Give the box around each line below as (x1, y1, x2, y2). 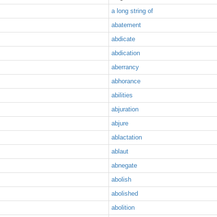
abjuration (111, 106, 139, 113)
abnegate (111, 162, 137, 169)
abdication (111, 49, 140, 57)
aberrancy (111, 63, 139, 71)
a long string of (111, 7, 153, 15)
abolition (111, 204, 135, 211)
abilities (111, 92, 133, 99)
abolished (111, 190, 138, 197)
